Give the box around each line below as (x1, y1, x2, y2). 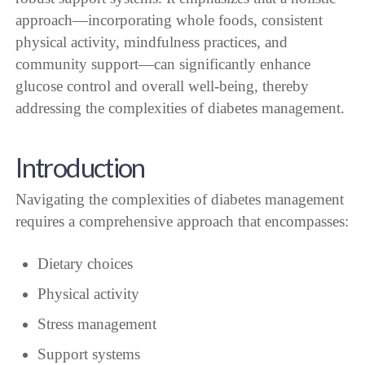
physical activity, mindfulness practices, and (15, 33, 288, 51)
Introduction (15, 151, 145, 183)
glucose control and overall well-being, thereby (15, 77, 310, 95)
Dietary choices (37, 254, 133, 272)
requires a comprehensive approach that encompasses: (15, 212, 350, 230)
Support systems (37, 345, 140, 363)
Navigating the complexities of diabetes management (15, 190, 345, 208)
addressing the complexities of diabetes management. (15, 99, 345, 117)
